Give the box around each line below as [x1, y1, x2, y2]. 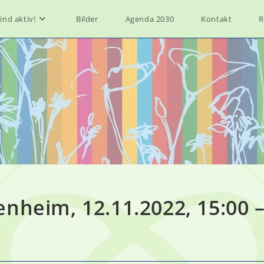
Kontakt [201, 14, 232, 24]
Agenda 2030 [125, 14, 174, 24]
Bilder [75, 14, 98, 24]
